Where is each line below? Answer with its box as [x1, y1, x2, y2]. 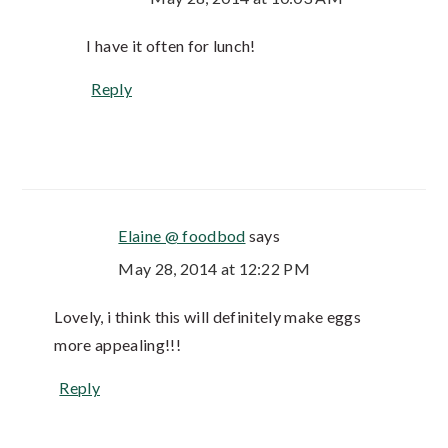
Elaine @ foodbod [118, 226, 246, 246]
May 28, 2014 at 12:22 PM [118, 259, 311, 279]
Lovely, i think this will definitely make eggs [54, 307, 362, 327]
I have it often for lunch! [86, 36, 256, 56]
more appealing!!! [54, 335, 181, 355]
